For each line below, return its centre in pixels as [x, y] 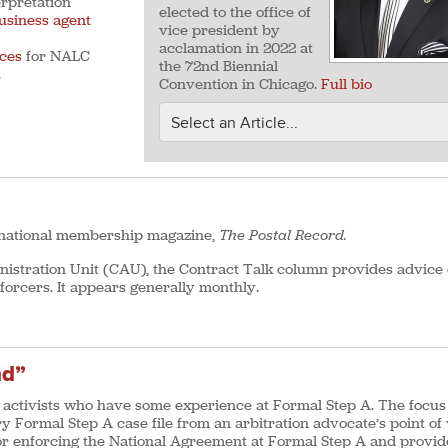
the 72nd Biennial [218, 66]
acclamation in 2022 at [236, 48]
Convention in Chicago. [240, 84]
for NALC [55, 55]
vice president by [219, 30]
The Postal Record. [283, 234]
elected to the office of [235, 12]
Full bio [346, 84]
